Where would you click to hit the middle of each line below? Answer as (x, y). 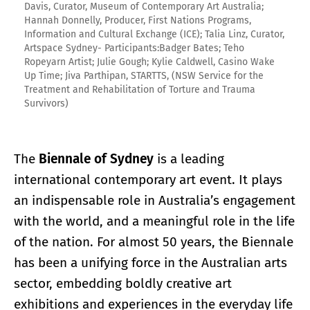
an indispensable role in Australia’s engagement (155, 200)
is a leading (189, 158)
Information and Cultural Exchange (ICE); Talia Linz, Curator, (154, 34)
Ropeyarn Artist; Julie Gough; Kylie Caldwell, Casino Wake (149, 62)
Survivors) (46, 103)
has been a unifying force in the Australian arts (151, 262)
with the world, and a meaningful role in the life (154, 221)
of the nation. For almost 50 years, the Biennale (154, 241)
